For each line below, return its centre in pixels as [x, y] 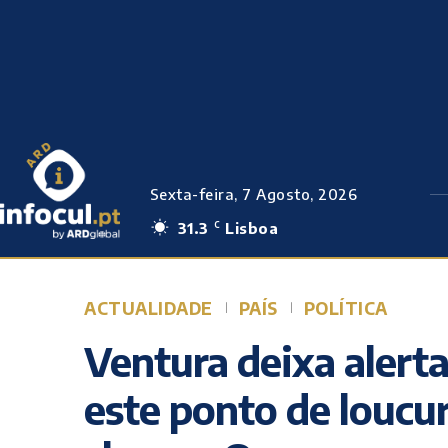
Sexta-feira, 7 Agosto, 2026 [253, 194]
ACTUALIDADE [148, 308]
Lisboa [252, 228]
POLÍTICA [345, 308]
